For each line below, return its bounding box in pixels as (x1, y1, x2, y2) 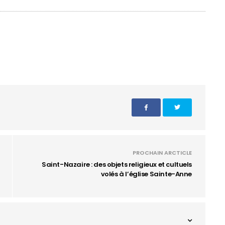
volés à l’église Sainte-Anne (100, 169, 192, 179)
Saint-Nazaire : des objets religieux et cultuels (42, 160, 192, 169)
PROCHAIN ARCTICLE (133, 149, 192, 157)
